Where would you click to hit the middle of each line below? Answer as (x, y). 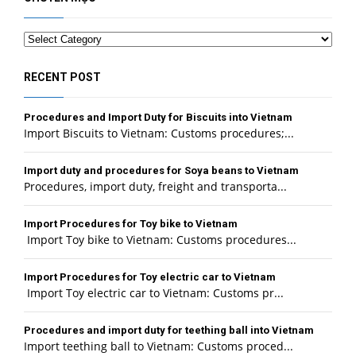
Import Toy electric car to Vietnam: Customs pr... (154, 293)
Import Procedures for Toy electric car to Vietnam (150, 277)
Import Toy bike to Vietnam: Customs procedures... (160, 240)
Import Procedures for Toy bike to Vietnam (131, 224)
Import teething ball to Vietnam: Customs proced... (159, 346)
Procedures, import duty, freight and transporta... (155, 187)
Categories (50, 37)
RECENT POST (62, 77)
